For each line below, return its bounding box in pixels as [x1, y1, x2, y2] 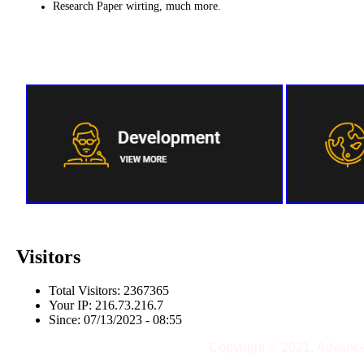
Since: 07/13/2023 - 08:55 [49, 313, 182, 327]
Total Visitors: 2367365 [49, 284, 169, 298]
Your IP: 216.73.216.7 [49, 298, 163, 313]
